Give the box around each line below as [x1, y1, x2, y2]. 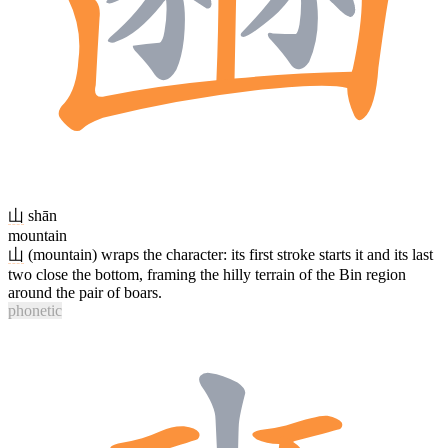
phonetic [8, 301, 62, 319]
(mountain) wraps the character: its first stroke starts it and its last [24, 245, 433, 263]
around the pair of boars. [8, 283, 162, 301]
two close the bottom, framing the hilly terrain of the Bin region [8, 265, 406, 283]
